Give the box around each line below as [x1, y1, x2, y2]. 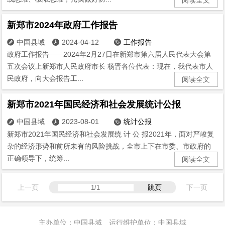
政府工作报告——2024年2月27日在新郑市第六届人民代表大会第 [7, 50, 211, 59]
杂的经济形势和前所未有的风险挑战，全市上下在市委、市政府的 [7, 142, 211, 151]
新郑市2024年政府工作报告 [7, 20, 118, 30]
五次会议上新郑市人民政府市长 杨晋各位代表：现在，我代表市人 [7, 62, 213, 71]
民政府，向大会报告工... [7, 74, 84, 83]
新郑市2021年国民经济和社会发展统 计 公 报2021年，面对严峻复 [7, 130, 214, 139]
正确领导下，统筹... [7, 154, 70, 163]
